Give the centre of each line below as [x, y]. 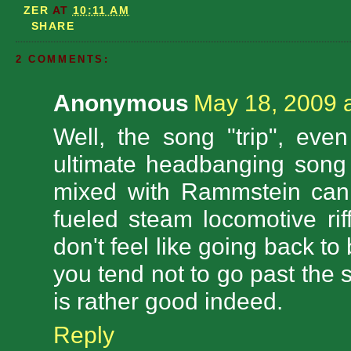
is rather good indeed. [168, 301]
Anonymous [121, 103]
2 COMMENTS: [63, 60]
